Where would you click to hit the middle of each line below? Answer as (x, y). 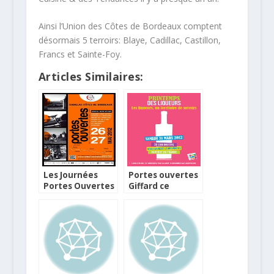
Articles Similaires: (91, 77)
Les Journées (70, 175)
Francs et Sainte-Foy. (82, 54)
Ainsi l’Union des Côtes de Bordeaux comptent (130, 26)
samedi (144, 197)
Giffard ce (149, 186)
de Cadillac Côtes (80, 197)
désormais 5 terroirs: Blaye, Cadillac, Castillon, (129, 40)
